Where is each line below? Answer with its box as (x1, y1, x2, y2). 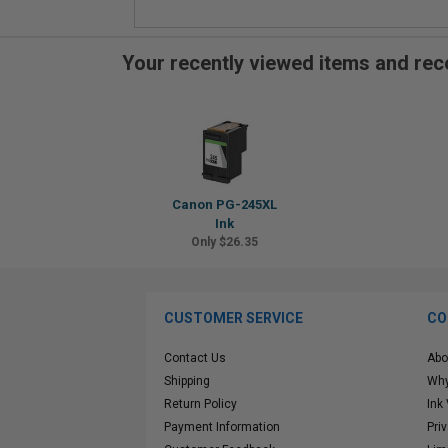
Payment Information (164, 420, 280, 434)
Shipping (164, 374, 210, 388)
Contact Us (164, 351, 226, 365)
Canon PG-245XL (172, 197, 277, 212)
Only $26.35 (191, 235, 258, 249)
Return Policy (164, 397, 237, 411)
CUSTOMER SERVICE (164, 310, 303, 326)
